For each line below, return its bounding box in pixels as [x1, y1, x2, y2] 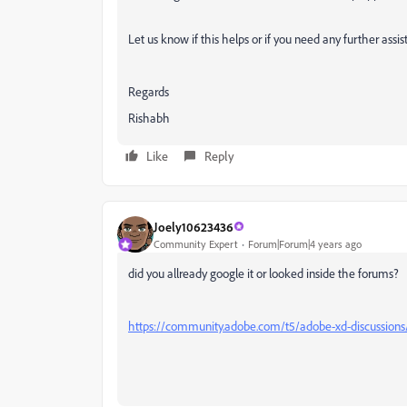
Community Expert [154, 236, 238, 251]
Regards [128, 84, 169, 99]
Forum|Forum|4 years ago [248, 236, 362, 251]
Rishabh [128, 110, 170, 125]
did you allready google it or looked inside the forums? [128, 265, 399, 281]
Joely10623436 [154, 218, 233, 234]
